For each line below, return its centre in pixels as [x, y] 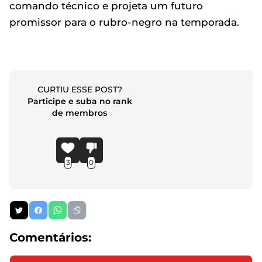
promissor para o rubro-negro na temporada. [124, 22]
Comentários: [50, 237]
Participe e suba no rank [80, 101]
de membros [80, 113]
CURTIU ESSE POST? [80, 89]
